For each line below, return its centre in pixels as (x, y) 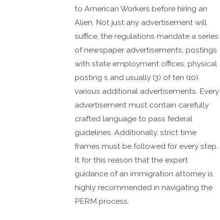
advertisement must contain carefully (142, 105)
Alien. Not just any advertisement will (141, 23)
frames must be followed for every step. (147, 146)
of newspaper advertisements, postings (146, 50)
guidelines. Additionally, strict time (136, 133)
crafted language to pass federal (134, 119)
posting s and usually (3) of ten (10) (137, 78)
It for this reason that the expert (132, 160)
